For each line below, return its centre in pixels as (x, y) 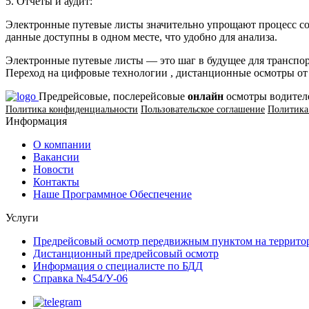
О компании (62, 145)
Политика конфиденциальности (72, 110)
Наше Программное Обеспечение (112, 195)
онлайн (206, 97)
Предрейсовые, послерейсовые (113, 97)
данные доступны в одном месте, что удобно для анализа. (141, 37)
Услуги (22, 218)
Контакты (56, 182)
